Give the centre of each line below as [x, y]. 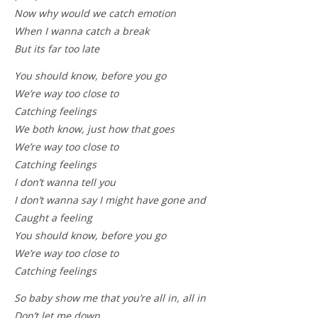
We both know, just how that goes [94, 129]
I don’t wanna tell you [65, 182]
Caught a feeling [53, 218]
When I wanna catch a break [82, 31]
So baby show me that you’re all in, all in [110, 298]
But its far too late [57, 49]
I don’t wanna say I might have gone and [110, 200]
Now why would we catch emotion [95, 13]
